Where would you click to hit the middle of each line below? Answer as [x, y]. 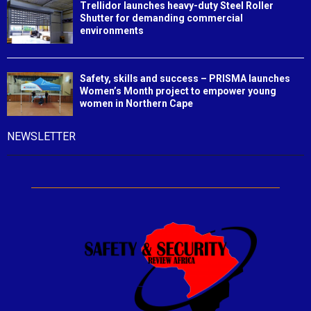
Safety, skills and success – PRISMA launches [185, 78]
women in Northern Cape [136, 103]
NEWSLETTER [41, 136]
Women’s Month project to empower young [178, 91]
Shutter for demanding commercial [161, 18]
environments [112, 31]
